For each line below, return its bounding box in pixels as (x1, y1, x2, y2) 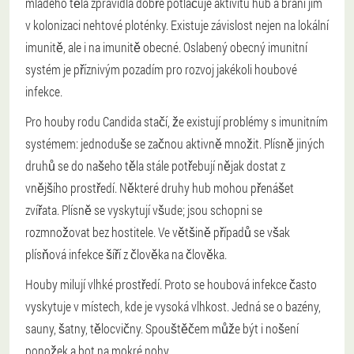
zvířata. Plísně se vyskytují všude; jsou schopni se (25, 201, 262, 219)
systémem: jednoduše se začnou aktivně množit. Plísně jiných (25, 135, 325, 153)
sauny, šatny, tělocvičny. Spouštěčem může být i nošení (25, 320, 299, 337)
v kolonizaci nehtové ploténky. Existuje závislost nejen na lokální (25, 17, 329, 34)
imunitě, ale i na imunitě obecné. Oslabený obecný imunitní (25, 39, 307, 56)
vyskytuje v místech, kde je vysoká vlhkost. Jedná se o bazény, (25, 298, 321, 315)
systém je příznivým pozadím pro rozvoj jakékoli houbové (25, 61, 297, 78)
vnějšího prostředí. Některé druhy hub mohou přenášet (25, 179, 294, 197)
